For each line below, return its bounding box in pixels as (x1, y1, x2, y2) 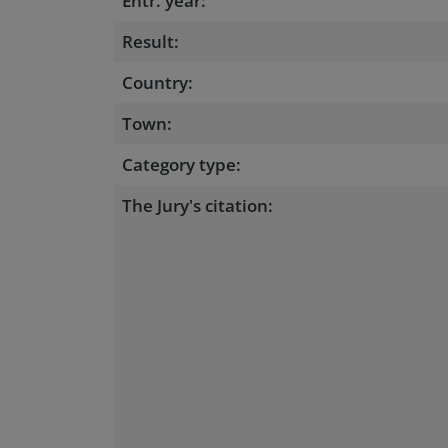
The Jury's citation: (122, 194, 273, 217)
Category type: (122, 153, 241, 176)
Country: (122, 71, 193, 94)
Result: (122, 30, 179, 53)
